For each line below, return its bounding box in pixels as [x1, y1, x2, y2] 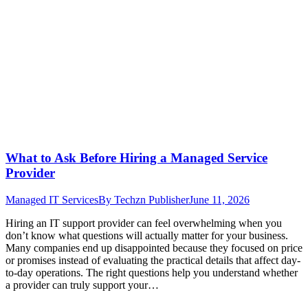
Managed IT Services [5, 193, 98, 206]
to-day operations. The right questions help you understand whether [5, 266, 298, 278]
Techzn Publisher [114, 193, 189, 206]
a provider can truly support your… [5, 278, 159, 291]
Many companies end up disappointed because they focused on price [5, 241, 302, 254]
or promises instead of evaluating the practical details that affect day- [5, 254, 300, 266]
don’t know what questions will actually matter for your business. [5, 229, 288, 241]
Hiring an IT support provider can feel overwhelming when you [5, 217, 282, 229]
